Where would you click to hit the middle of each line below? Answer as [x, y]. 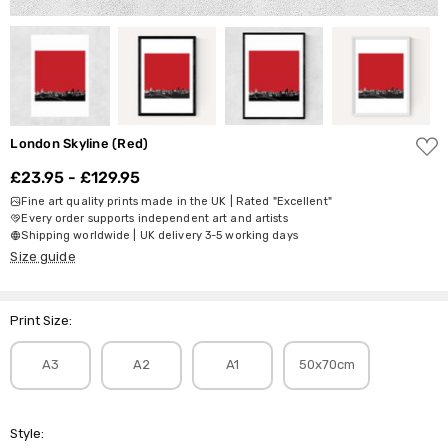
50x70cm [326, 365]
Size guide [43, 256]
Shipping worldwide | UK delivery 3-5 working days [159, 235]
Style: [27, 433]
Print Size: [41, 320]
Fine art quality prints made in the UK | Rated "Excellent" [176, 201]
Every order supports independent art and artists [154, 218]
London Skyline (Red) [79, 143]
